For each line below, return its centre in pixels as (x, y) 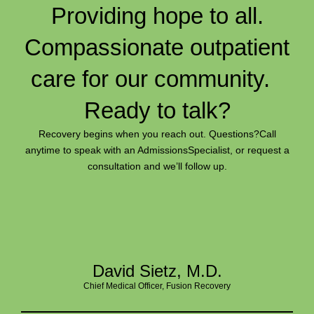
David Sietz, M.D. (157, 271)
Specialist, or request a (238, 150)
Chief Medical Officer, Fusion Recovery (157, 286)
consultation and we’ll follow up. (157, 166)
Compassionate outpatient (157, 47)
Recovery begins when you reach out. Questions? (149, 134)
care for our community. (157, 78)
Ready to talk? (157, 110)
